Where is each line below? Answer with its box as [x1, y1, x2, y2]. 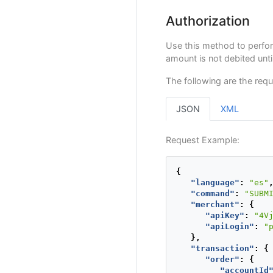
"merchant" [191, 199, 239, 209]
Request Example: [166, 134, 239, 145]
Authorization [166, 12, 250, 29]
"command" [191, 188, 235, 198]
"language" [191, 177, 239, 187]
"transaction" [191, 243, 254, 253]
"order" [205, 254, 239, 264]
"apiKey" [205, 210, 244, 220]
